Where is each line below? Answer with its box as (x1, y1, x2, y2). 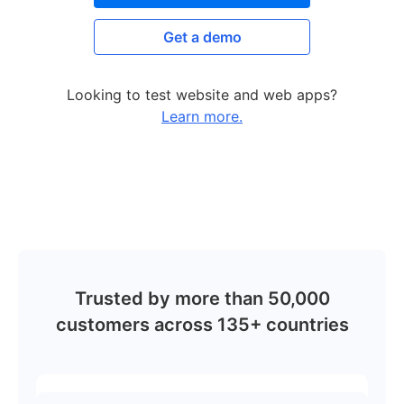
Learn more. (161, 107, 243, 125)
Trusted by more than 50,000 (74, 288, 330, 309)
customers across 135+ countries (55, 314, 349, 335)
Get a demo (162, 28, 242, 46)
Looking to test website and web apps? (67, 86, 337, 104)
